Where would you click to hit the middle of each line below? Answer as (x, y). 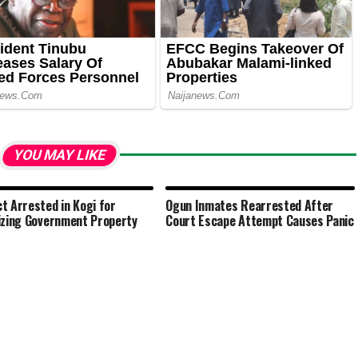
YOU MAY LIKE (59, 155)
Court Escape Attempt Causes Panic (260, 221)
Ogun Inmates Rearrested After (250, 206)
